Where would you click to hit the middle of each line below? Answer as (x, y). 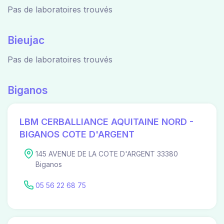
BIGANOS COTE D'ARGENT (77, 134)
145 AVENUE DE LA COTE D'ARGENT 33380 (107, 153)
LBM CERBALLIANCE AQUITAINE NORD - (106, 121)
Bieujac (26, 40)
